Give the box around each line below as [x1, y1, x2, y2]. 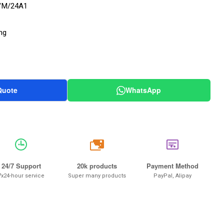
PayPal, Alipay [153, 171, 192, 180]
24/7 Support [1, 161, 41, 170]
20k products [76, 161, 117, 170]
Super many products [67, 171, 126, 180]
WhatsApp [125, 85, 161, 95]
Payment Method [146, 161, 199, 170]
